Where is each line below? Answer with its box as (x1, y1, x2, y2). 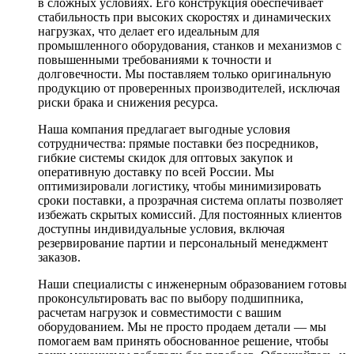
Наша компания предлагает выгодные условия (38, 122, 290, 136)
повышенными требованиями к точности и (38, 52, 272, 66)
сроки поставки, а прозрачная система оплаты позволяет (38, 193, 343, 207)
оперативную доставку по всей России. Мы (38, 164, 274, 179)
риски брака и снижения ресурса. (38, 95, 218, 109)
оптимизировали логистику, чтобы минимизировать (38, 179, 321, 193)
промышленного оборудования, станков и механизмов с (38, 38, 341, 52)
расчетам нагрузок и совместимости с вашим (38, 305, 281, 319)
